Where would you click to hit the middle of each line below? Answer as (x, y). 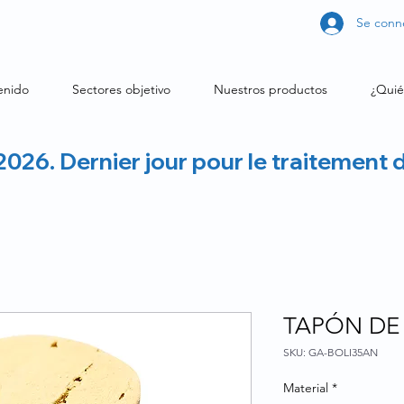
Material (306, 387)
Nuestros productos (271, 89)
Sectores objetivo (121, 89)
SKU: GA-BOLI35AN (331, 352)
